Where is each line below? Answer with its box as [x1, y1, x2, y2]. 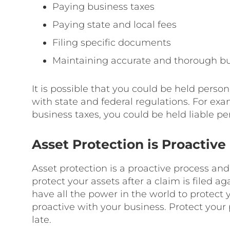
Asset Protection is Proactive [32, 137, 226, 152]
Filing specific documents [52, 37, 171, 48]
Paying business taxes [52, 1, 155, 12]
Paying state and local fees [52, 19, 177, 30]
